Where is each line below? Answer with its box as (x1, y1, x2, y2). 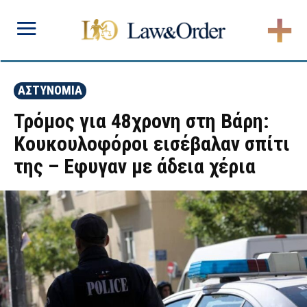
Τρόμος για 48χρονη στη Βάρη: (14, 109, 269, 133)
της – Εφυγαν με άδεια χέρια (14, 154, 256, 178)
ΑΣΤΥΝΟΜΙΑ (18, 83, 82, 97)
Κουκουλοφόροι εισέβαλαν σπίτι (14, 132, 290, 156)
